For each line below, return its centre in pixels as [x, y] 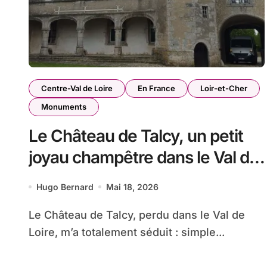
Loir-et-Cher [224, 88]
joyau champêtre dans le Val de [144, 157]
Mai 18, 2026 [132, 187]
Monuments [64, 106]
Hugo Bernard [65, 187]
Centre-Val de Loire [77, 88]
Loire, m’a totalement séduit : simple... [127, 232]
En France [156, 88]
